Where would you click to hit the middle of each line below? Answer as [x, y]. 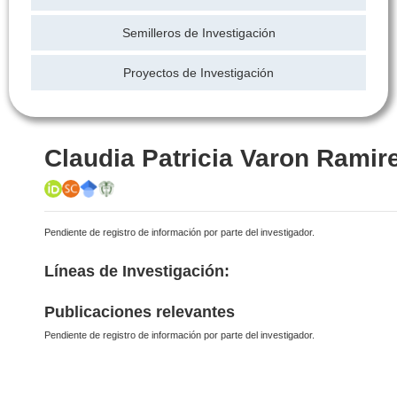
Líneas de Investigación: [137, 271]
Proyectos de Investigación [198, 73]
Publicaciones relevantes [140, 312]
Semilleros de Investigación [198, 33]
